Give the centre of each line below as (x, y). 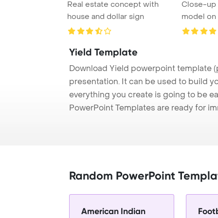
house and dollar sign (106, 16)
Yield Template (103, 52)
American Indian (113, 211)
